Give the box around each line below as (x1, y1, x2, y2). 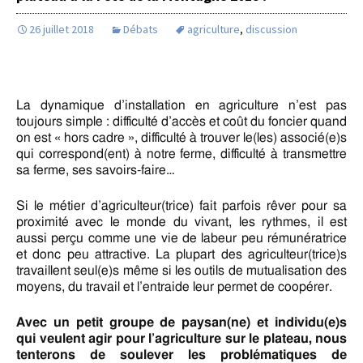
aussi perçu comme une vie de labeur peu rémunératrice (16, 231, 347, 245)
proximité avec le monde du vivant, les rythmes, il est (16, 215, 347, 228)
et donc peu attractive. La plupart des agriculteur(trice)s (16, 247, 347, 261)
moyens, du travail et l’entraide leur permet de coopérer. (16, 280, 332, 293)
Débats (123, 21, 158, 36)
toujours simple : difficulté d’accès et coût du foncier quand (16, 114, 347, 128)
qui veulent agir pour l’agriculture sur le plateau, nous (16, 331, 347, 345)
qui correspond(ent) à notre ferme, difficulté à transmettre (16, 147, 347, 160)
